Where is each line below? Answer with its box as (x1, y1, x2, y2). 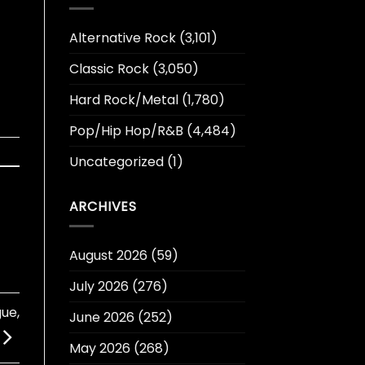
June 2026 (68, 308, 134, 328)
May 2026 (68, 339, 130, 358)
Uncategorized (68, 152, 164, 171)
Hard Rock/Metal (68, 90, 178, 109)
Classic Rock (68, 59, 149, 78)
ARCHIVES (68, 196, 137, 216)
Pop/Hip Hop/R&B (68, 121, 183, 140)
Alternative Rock (68, 28, 176, 47)
